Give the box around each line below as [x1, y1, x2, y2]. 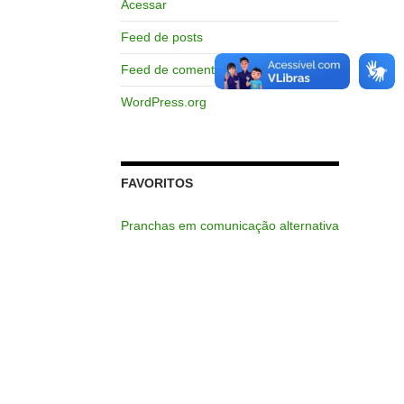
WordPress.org [120, 94, 207, 109]
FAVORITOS [120, 175, 193, 190]
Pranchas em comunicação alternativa [120, 217, 339, 233]
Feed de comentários [120, 61, 243, 77]
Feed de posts [120, 29, 203, 44]
